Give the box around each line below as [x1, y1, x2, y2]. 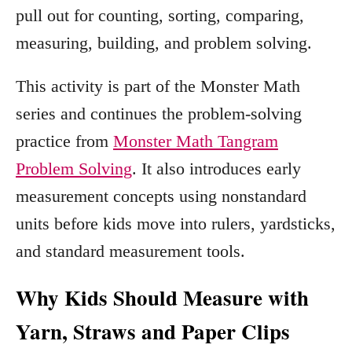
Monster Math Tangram [113, 130, 278, 151]
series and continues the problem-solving [16, 103, 302, 123]
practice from [16, 130, 113, 151]
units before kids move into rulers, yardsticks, [16, 213, 335, 233]
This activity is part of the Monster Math [16, 75, 300, 96]
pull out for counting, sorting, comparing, [16, 5, 304, 25]
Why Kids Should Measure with [16, 281, 309, 313]
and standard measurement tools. [16, 240, 245, 261]
